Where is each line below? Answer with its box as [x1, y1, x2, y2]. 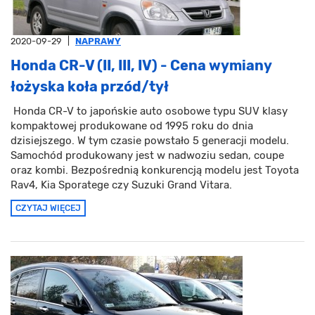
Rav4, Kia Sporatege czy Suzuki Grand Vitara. [11, 179, 232, 192]
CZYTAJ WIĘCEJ [15, 203, 81, 214]
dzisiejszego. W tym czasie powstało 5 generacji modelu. [11, 134, 289, 148]
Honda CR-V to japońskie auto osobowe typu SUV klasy [11, 105, 288, 118]
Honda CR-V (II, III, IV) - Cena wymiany [11, 57, 272, 75]
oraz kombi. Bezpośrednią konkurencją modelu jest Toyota [11, 164, 299, 177]
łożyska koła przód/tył [11, 78, 169, 96]
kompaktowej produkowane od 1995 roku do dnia [11, 120, 253, 133]
